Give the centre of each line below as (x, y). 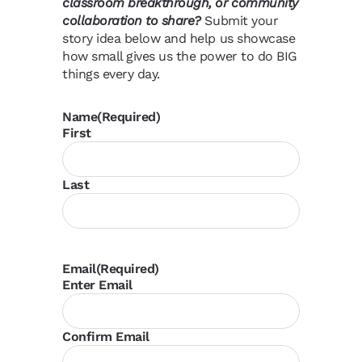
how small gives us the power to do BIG (180, 56)
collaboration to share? (134, 20)
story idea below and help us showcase (179, 38)
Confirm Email (106, 336)
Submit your (242, 20)
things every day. (111, 74)
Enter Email (97, 284)
